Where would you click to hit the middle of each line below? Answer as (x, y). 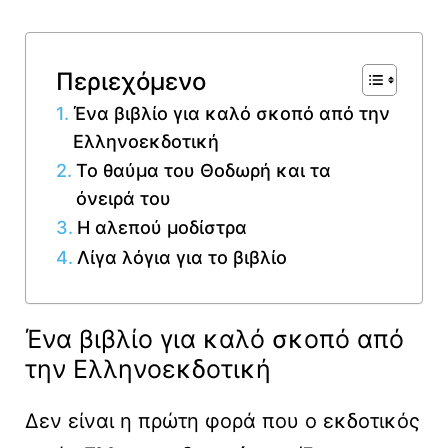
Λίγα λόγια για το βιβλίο (181, 258)
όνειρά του (123, 199)
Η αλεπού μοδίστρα (161, 228)
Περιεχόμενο (131, 81)
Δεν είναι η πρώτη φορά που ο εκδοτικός (222, 421)
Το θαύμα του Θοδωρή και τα (203, 171)
